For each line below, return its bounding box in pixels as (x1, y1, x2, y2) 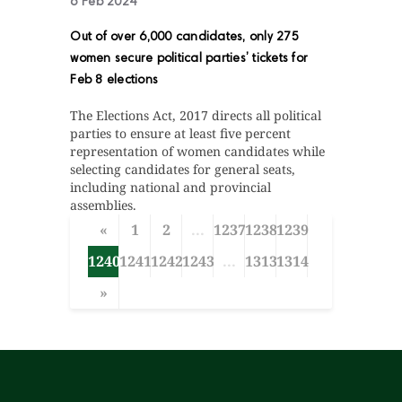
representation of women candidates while (70, 143, 326, 161)
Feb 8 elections (70, 74, 159, 88)
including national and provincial (70, 179, 272, 197)
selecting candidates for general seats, (70, 161, 296, 179)
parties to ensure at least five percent (70, 125, 292, 143)
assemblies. (70, 197, 137, 214)
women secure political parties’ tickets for (70, 53, 309, 66)
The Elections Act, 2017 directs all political (70, 107, 322, 125)
